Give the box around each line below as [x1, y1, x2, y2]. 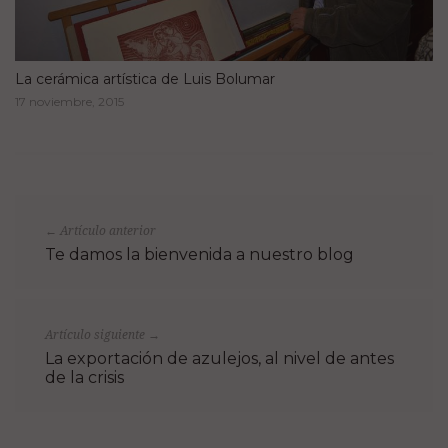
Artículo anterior [57, 221, 156, 239]
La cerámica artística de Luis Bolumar [15, 69, 275, 88]
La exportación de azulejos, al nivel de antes [45, 349, 394, 369]
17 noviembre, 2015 [15, 93, 124, 109]
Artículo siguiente [45, 326, 148, 344]
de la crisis [45, 368, 124, 388]
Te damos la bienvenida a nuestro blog [45, 245, 354, 265]
